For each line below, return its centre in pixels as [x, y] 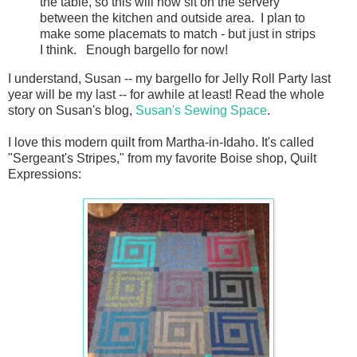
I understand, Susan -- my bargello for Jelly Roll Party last [169, 78]
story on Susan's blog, [72, 110]
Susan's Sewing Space [201, 110]
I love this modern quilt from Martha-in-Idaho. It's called [161, 142]
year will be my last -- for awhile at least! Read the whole [166, 94]
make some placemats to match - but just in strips [178, 34]
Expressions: [45, 174]
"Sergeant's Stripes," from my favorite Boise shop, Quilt [162, 158]
